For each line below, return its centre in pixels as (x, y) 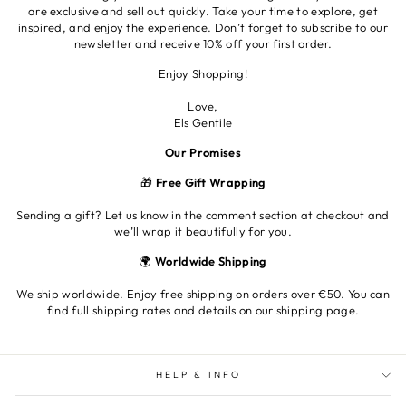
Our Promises (203, 153)
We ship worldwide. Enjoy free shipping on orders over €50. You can (203, 294)
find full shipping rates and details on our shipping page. (203, 310)
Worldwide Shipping (210, 261)
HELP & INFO (198, 375)
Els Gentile (203, 123)
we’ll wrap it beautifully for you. (203, 232)
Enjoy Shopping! (203, 74)
